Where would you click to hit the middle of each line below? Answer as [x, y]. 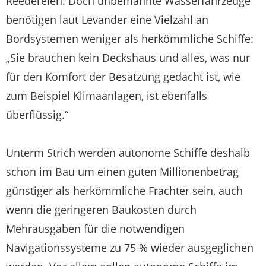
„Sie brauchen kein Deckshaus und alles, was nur [128, 58]
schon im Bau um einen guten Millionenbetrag [122, 172]
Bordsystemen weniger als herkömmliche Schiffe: [130, 39]
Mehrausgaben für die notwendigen [95, 229]
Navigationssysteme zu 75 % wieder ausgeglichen [130, 248]
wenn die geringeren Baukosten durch [101, 210]
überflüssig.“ [37, 115]
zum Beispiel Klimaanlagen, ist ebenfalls [107, 96]
